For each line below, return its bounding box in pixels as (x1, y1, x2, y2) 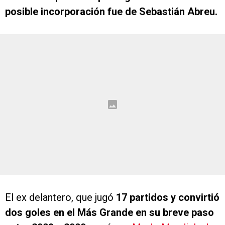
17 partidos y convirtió (116, 191, 219, 204)
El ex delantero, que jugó (5, 191, 116, 204)
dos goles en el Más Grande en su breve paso (5, 206, 214, 219)
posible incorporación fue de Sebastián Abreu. (5, 6, 217, 18)
